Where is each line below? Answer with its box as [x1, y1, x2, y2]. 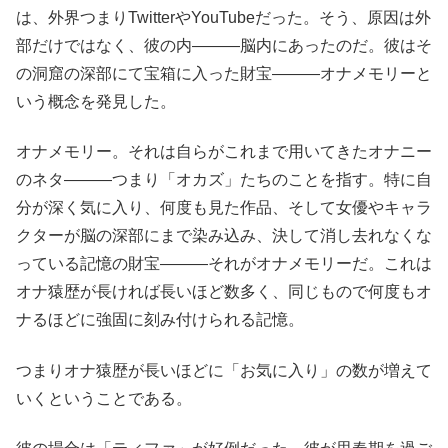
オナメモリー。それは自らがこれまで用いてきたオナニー [16, 143, 432, 161]
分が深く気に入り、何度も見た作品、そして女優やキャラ [16, 199, 432, 217]
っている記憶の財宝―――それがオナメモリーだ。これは [16, 255, 432, 273]
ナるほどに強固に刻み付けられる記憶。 [16, 311, 304, 329]
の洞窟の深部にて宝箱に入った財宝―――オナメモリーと [16, 64, 432, 82]
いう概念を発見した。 [16, 92, 176, 110]
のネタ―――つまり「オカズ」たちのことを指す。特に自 [16, 171, 432, 189]
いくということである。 [16, 389, 192, 407]
